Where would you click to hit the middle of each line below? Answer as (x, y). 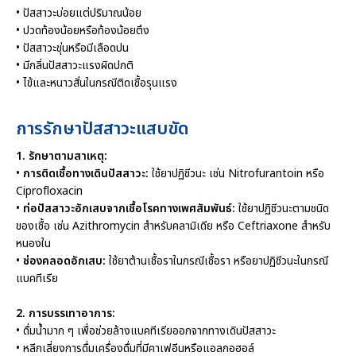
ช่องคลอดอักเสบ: (64, 261)
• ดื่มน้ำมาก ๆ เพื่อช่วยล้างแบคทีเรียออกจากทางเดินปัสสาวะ (146, 331)
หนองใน (33, 244)
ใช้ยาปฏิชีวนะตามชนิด (282, 209)
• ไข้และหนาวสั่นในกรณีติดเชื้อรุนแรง (97, 83)
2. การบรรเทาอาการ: (66, 314)
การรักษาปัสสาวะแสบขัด (103, 130)
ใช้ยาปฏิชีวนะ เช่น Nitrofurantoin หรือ (236, 174)
